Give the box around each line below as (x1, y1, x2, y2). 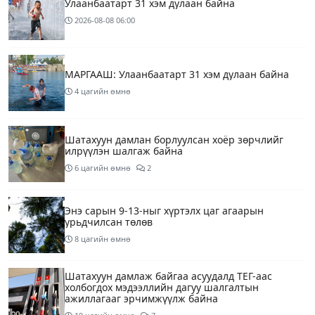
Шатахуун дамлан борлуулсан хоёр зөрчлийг (65, 133, 283, 147)
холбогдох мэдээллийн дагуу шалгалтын (65, 281, 259, 295)
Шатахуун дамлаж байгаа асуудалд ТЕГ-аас (65, 269, 272, 283)
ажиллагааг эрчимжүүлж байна (65, 292, 218, 306)
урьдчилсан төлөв (65, 215, 153, 229)
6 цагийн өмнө (75, 162, 131, 174)
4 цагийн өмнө (75, 86, 131, 97)
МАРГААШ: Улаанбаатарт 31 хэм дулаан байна (65, 67, 289, 82)
